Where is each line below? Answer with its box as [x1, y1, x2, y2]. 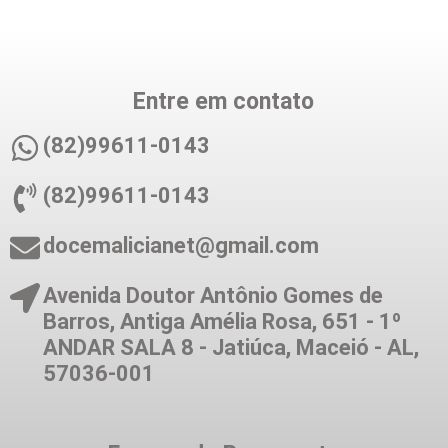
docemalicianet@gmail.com [42, 232, 319, 258]
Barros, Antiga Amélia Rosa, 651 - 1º [42, 308, 401, 334]
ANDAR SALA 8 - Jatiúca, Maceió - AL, [42, 334, 419, 360]
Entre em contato [133, 87, 315, 115]
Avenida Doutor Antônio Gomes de [42, 282, 383, 308]
